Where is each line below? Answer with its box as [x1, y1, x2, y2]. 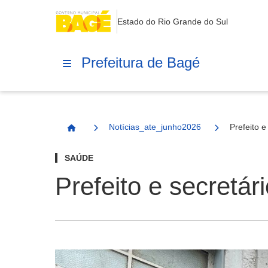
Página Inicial [71, 128, 126, 138]
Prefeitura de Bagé [81, 54, 200, 71]
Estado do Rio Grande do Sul [117, 17, 228, 26]
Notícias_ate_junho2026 [109, 122, 201, 132]
